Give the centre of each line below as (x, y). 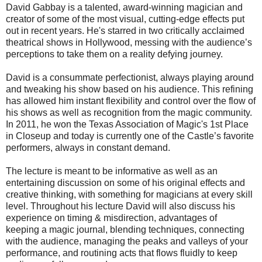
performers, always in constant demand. (88, 148)
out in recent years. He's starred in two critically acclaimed (125, 31)
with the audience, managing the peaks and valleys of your (127, 242)
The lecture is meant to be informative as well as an (112, 171)
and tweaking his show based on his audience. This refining (130, 89)
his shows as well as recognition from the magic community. (129, 113)
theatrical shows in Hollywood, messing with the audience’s (129, 43)
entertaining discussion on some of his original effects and (125, 183)
